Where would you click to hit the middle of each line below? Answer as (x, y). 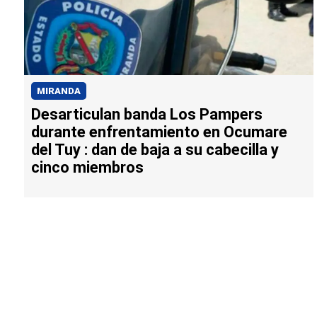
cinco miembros (87, 168)
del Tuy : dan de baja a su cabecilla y (155, 150)
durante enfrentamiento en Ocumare (159, 132)
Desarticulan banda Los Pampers (147, 115)
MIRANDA (59, 91)
